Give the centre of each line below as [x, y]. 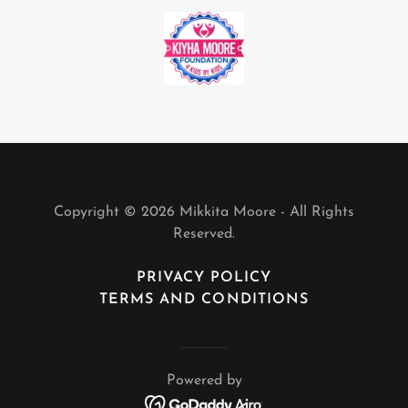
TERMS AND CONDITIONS [204, 300]
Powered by [204, 381]
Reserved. [204, 234]
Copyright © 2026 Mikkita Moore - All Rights [204, 212]
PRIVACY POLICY [204, 278]
